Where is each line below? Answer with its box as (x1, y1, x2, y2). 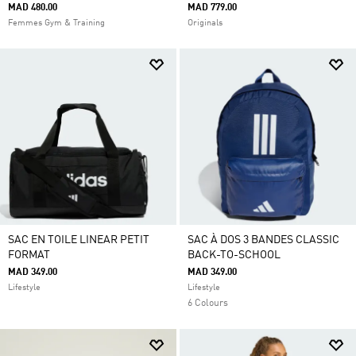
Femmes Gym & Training (8, 19, 105, 28)
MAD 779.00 (188, 3, 237, 13)
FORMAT (8, 250, 50, 261)
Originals (188, 19, 222, 28)
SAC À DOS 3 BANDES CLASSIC (188, 234, 339, 246)
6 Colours (188, 299, 228, 308)
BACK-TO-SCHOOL (188, 250, 281, 261)
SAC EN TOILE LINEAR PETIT (8, 234, 149, 246)
